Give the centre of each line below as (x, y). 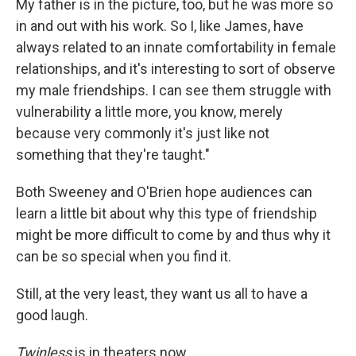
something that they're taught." (113, 154)
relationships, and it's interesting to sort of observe (176, 68)
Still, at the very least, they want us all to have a (162, 293)
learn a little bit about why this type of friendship (166, 213)
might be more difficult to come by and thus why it (173, 234)
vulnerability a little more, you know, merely (149, 111)
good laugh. (52, 315)
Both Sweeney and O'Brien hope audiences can (164, 192)
